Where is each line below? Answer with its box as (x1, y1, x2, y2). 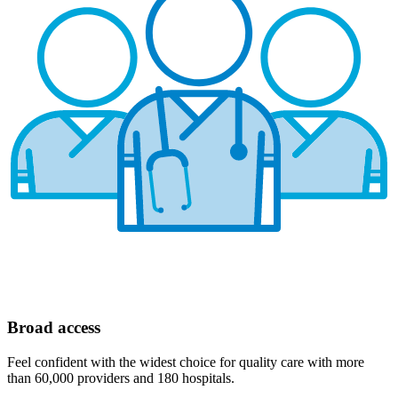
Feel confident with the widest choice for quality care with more (7, 354, 364, 370)
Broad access (7, 318, 100, 338)
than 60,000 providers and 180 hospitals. (7, 370, 235, 386)
